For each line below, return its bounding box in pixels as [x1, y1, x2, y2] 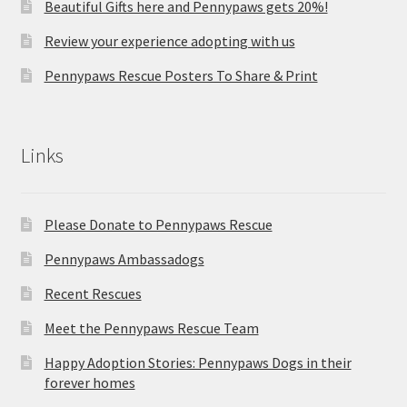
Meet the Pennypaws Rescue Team [44, 318, 259, 337]
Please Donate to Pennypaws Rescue [44, 214, 273, 233]
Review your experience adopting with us [44, 31, 295, 50]
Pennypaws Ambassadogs [44, 249, 204, 268]
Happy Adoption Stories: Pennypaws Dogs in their [44, 352, 352, 372]
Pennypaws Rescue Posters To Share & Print [44, 65, 318, 84]
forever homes [44, 372, 135, 392]
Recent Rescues [44, 283, 142, 303]
